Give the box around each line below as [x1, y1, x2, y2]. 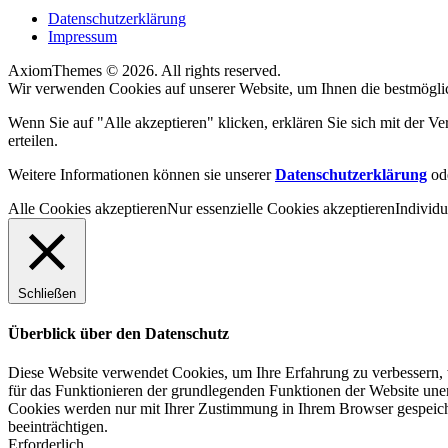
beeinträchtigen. [8, 418, 108, 436]
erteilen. [8, 131, 58, 149]
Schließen [18, 285, 76, 301]
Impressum [48, 27, 117, 45]
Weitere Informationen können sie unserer [8, 165, 275, 183]
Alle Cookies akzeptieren [8, 199, 167, 217]
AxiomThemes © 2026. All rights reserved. [8, 61, 281, 79]
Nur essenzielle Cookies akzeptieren [167, 199, 395, 217]
